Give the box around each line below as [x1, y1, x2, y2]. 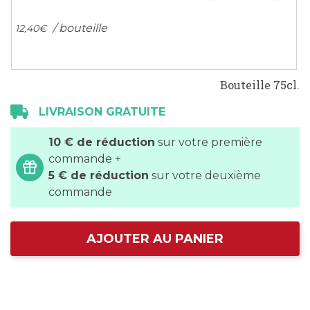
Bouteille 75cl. [220, 77, 300, 92]
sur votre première [155, 136, 262, 149]
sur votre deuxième [149, 169, 261, 182]
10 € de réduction [48, 136, 155, 149]
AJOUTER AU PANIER [86, 231, 224, 246]
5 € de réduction [48, 169, 149, 182]
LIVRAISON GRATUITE [39, 105, 165, 118]
